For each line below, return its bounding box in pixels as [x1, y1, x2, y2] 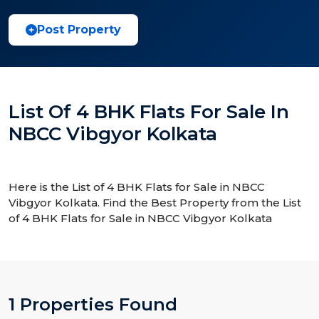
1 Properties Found [9, 294, 177, 315]
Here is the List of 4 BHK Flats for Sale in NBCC [9, 180, 265, 194]
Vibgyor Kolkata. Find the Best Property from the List [9, 196, 301, 209]
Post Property [37, 23, 121, 36]
